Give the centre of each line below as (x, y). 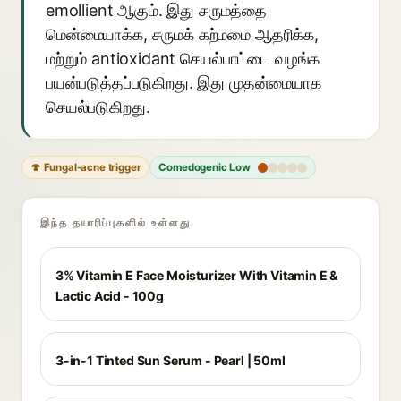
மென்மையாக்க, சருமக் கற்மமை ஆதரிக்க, (182, 34)
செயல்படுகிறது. (98, 107)
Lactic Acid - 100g (110, 296)
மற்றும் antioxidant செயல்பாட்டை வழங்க (183, 59)
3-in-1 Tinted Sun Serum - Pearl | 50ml (171, 360)
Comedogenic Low (205, 167)
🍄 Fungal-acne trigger (86, 167)
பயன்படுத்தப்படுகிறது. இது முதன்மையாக (183, 83)
